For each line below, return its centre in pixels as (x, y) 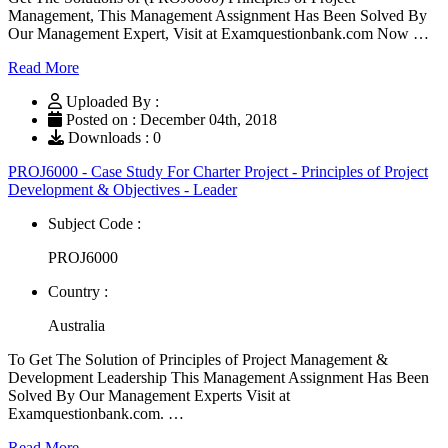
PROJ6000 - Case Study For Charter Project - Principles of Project (218, 171)
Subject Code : (94, 223)
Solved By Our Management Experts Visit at (149, 395)
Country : (78, 291)
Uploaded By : (112, 101)
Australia (76, 325)
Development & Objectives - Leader (122, 189)
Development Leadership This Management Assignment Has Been (218, 377)
